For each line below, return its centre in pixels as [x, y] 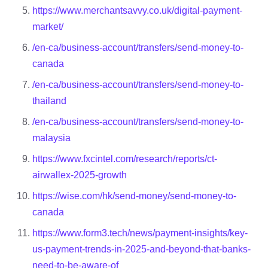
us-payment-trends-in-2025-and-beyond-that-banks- [141, 249]
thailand [49, 101]
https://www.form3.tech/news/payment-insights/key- [140, 233]
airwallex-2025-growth [80, 175]
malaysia [51, 138]
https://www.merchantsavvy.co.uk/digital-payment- [137, 10]
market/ [48, 27]
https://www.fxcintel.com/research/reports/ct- [125, 159]
